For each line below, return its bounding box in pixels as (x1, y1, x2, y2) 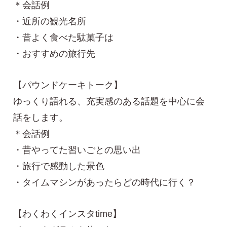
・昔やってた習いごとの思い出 (13, 145, 141, 156)
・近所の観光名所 (13, 16, 87, 27)
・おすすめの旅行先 (13, 49, 96, 59)
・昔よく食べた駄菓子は (13, 32, 114, 43)
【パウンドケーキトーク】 (13, 80, 123, 91)
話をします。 (13, 112, 68, 123)
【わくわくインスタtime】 (13, 209, 122, 219)
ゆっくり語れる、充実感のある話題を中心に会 (13, 96, 205, 107)
